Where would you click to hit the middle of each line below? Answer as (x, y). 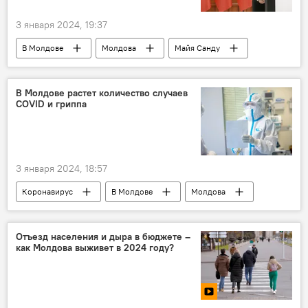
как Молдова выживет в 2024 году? (95, 248)
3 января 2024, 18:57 (62, 169)
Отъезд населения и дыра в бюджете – (103, 237)
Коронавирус (47, 192)
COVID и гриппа (51, 104)
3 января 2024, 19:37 (62, 25)
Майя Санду (197, 48)
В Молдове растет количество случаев (102, 93)
